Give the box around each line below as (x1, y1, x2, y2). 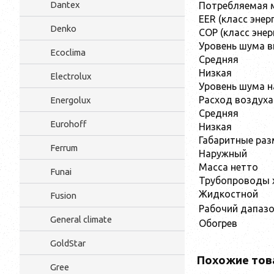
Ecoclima (50, 47, 86, 57)
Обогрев (199, 217, 237, 229)
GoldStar (50, 238, 86, 248)
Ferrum (50, 143, 78, 153)
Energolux (50, 95, 91, 105)
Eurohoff (50, 119, 86, 129)
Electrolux (50, 71, 91, 81)
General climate (50, 214, 112, 224)
